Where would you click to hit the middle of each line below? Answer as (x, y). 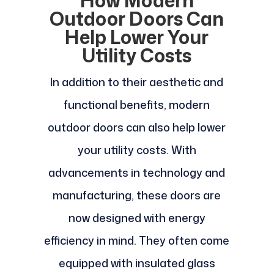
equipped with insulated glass (137, 263)
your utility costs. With (137, 150)
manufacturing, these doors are (137, 195)
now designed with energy (137, 218)
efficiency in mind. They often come (137, 241)
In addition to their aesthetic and (137, 82)
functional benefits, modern (137, 105)
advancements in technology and (137, 173)
